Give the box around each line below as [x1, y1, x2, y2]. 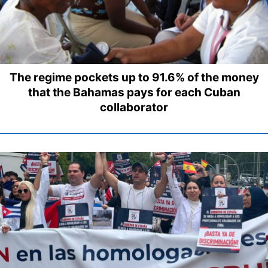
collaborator [100, 100, 168, 115]
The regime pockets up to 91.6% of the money [9, 71, 259, 85]
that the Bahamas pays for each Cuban [28, 86, 240, 100]
